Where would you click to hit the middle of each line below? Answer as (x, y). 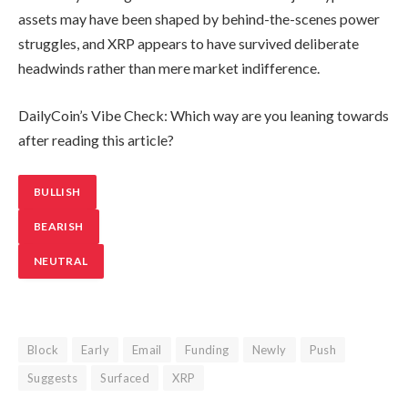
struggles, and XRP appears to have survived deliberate (189, 44)
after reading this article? (96, 139)
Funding (207, 350)
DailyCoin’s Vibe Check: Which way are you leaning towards (204, 115)
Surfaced (125, 378)
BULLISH (57, 191)
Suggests (53, 378)
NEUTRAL (61, 260)
